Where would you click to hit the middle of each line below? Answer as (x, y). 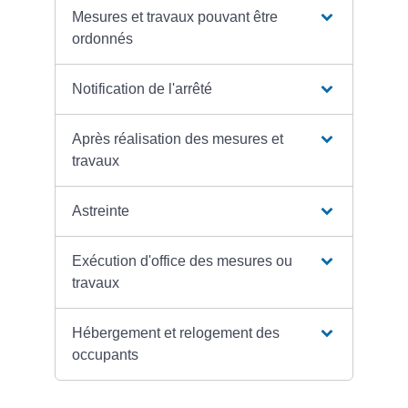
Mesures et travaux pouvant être (175, 17)
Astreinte (101, 211)
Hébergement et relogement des (176, 333)
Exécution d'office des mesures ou (183, 261)
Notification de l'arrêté (143, 89)
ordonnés (103, 39)
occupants (106, 355)
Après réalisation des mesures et (178, 139)
